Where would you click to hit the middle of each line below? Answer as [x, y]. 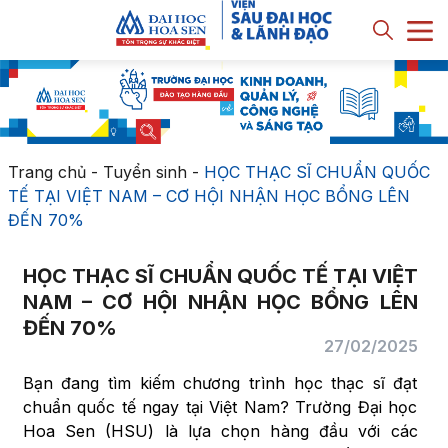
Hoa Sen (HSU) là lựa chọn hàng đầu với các [220, 431]
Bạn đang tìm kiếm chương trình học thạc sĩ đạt [220, 383]
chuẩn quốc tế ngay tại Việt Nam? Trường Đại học [220, 407]
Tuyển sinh [144, 172]
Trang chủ [46, 172]
